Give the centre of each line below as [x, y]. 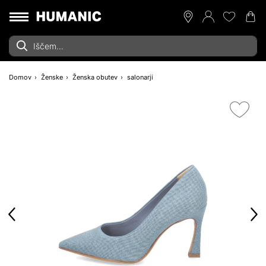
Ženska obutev [95, 77]
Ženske [52, 77]
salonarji [140, 77]
